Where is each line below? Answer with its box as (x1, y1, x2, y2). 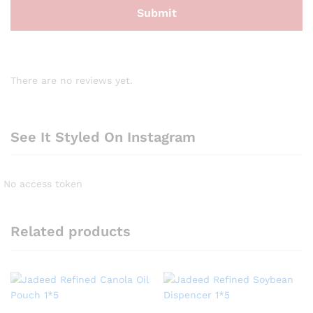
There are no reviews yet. (10, 75, 133, 86)
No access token (3, 178, 82, 190)
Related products (10, 223, 131, 240)
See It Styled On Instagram (10, 129, 196, 146)
